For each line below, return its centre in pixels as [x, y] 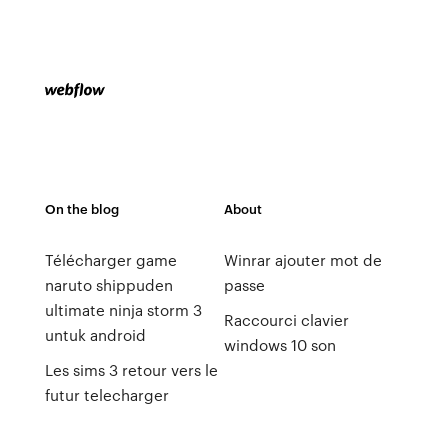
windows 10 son [279, 345]
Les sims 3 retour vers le [131, 370]
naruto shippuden [108, 285]
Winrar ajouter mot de [302, 260]
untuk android [95, 335]
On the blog [81, 208]
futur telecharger [106, 395]
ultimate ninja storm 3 [123, 310]
